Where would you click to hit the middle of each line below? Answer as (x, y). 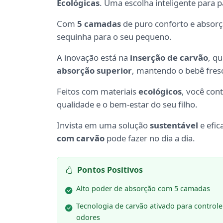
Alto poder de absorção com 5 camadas (143, 189)
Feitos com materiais (98, 92)
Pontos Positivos (110, 170)
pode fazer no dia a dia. (150, 138)
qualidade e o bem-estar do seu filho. (127, 105)
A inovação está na (93, 58)
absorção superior (94, 71)
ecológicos (160, 92)
